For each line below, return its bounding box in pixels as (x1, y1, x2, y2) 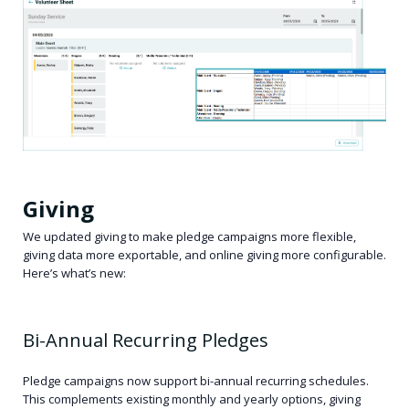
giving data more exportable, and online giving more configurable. (23, 246, 386, 264)
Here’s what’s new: (23, 265, 129, 282)
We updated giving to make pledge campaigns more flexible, (23, 228, 356, 246)
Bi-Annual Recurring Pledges (23, 328, 268, 353)
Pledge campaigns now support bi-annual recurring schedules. (23, 372, 369, 390)
